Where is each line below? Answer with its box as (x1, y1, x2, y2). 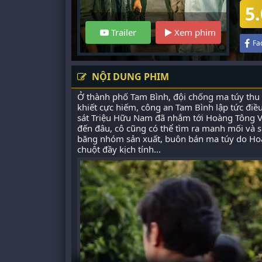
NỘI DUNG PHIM (89, 70, 169, 83)
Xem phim (172, 26, 216, 38)
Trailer (109, 26, 136, 38)
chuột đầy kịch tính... (77, 143, 161, 155)
